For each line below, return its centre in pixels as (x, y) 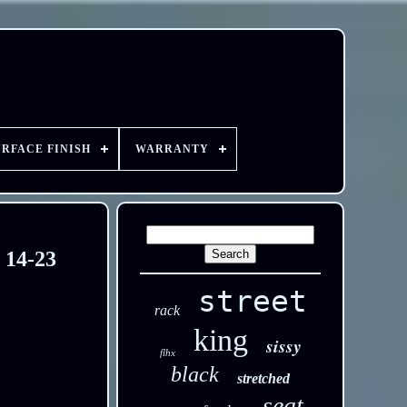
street (252, 301)
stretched (264, 378)
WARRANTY (172, 149)
